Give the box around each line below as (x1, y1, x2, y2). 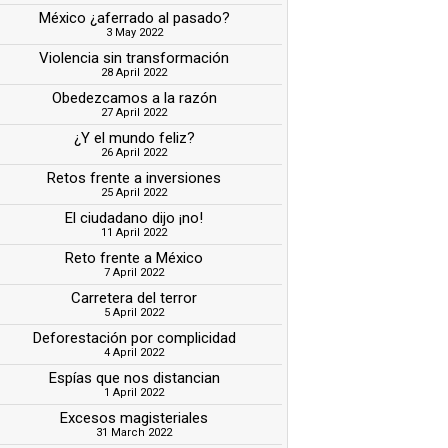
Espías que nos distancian (48, 368, 220, 387)
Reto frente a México (65, 248, 204, 267)
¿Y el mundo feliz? (73, 128, 195, 147)
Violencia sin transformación (39, 48, 230, 67)
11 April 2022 (101, 225, 168, 239)
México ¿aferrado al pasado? (38, 8, 230, 27)
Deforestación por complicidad (32, 328, 236, 347)
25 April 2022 (101, 185, 168, 199)
